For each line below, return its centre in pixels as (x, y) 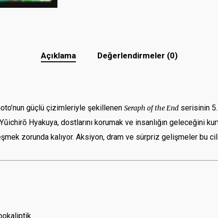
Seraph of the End (151, 108)
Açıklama (58, 55)
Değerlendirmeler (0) (137, 55)
